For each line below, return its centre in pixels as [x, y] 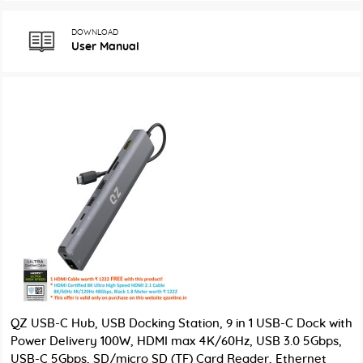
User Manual [105, 47]
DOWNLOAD [95, 32]
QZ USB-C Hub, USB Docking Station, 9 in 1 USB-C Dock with [181, 324]
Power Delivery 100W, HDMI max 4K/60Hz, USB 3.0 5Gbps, [176, 342]
